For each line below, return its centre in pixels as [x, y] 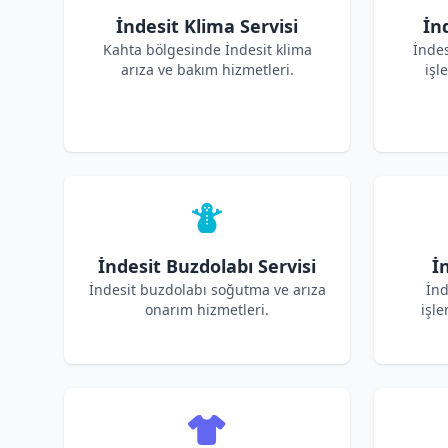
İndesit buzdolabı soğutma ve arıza [207, 289]
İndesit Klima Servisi [207, 26]
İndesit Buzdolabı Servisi [207, 266]
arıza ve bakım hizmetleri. [207, 69]
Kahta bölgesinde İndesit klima [207, 49]
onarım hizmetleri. [207, 309]
